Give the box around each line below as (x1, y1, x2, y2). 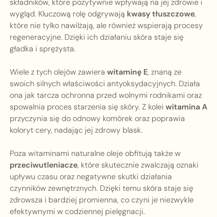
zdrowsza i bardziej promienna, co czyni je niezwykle (10, 195, 194, 205)
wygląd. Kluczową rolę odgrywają (10, 9, 127, 19)
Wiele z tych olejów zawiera (10, 67, 107, 77)
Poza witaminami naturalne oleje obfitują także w (10, 148, 181, 159)
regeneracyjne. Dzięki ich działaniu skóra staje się (10, 32, 184, 43)
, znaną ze (148, 67, 182, 77)
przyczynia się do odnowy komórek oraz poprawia (10, 113, 185, 124)
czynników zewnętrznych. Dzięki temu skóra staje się (10, 183, 193, 194)
